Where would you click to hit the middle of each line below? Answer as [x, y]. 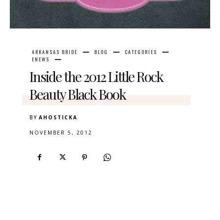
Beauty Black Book [78, 94]
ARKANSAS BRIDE [55, 52]
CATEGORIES [141, 52]
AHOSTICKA [58, 118]
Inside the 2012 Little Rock [96, 77]
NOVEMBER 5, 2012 [61, 133]
